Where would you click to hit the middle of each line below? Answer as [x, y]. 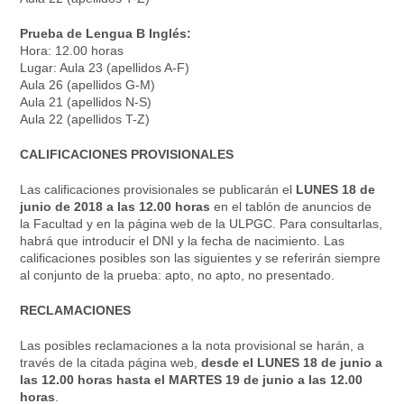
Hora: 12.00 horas [72, 51]
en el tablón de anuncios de [293, 207]
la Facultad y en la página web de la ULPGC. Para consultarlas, [202, 224]
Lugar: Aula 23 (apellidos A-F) [105, 68]
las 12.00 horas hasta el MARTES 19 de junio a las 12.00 [192, 380]
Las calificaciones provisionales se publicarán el [156, 190]
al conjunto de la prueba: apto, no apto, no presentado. [178, 275]
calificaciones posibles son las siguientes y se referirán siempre [201, 258]
